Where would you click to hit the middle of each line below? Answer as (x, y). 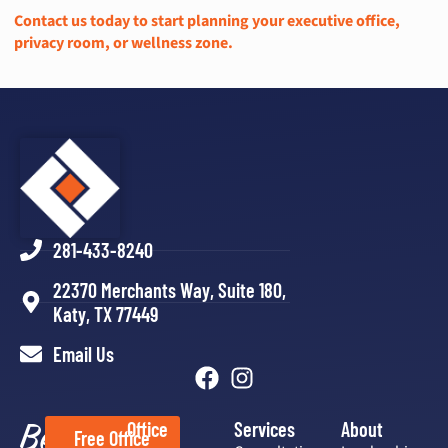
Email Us (83, 354)
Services (264, 429)
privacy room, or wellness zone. (123, 43)
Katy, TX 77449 (105, 314)
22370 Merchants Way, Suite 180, (169, 290)
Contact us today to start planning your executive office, (207, 21)
